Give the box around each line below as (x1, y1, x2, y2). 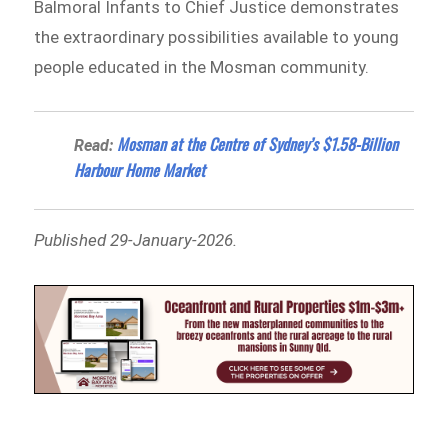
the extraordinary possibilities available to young (34, 26, 400, 47)
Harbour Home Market (74, 158, 206, 183)
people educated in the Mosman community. (34, 56, 370, 77)
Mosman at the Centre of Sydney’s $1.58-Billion (117, 132, 399, 157)
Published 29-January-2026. (34, 230, 238, 251)
